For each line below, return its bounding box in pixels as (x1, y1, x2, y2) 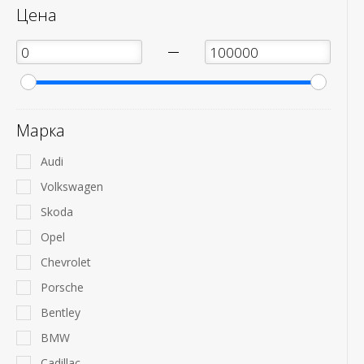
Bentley (41, 305, 80, 320)
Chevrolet (41, 254, 91, 270)
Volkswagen (41, 179, 103, 194)
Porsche (41, 279, 84, 295)
